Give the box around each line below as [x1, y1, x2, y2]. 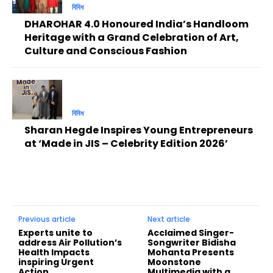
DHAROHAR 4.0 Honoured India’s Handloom [24, 17, 249, 32]
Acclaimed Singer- [147, 227, 235, 239]
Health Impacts [18, 246, 90, 259]
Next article [147, 214, 191, 225]
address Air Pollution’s [18, 236, 122, 249]
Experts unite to [18, 227, 93, 239]
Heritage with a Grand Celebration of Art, [24, 30, 239, 45]
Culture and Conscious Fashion [24, 44, 187, 58]
